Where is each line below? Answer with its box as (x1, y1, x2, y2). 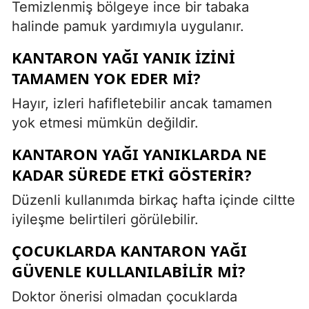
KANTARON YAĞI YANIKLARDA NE (12, 143, 266, 164)
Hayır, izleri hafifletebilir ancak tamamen (12, 94, 272, 112)
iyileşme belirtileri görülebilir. (12, 210, 199, 228)
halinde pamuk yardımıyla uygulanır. (12, 17, 244, 34)
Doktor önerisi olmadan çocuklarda (12, 288, 237, 305)
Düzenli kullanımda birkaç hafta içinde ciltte (12, 191, 295, 208)
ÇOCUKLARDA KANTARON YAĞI (12, 239, 247, 261)
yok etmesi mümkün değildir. (12, 114, 199, 131)
